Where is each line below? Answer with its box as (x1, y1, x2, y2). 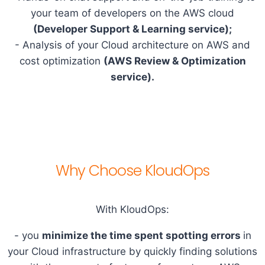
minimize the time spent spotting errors (41, 229, 243, 241)
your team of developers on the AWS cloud (31, 7, 234, 19)
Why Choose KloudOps (55, 160, 210, 181)
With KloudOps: (96, 203, 169, 215)
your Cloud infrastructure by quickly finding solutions (8, 245, 257, 257)
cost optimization (19, 54, 104, 67)
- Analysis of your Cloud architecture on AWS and (15, 38, 250, 51)
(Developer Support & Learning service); (33, 22, 232, 35)
